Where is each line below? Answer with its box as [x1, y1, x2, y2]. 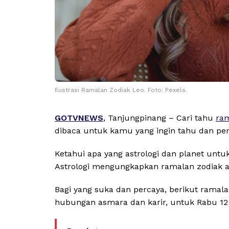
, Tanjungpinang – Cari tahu [103, 113, 216, 123]
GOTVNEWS [55, 113, 103, 123]
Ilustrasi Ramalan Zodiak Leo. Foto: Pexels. [55, 86, 187, 94]
